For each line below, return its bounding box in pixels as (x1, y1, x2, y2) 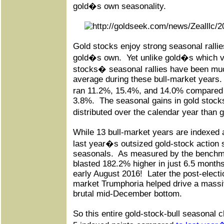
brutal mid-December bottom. (73, 189, 182, 198)
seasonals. (73, 149, 113, 158)
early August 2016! (73, 169, 142, 178)
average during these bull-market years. (73, 74, 222, 84)
